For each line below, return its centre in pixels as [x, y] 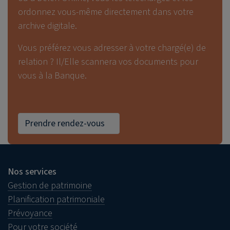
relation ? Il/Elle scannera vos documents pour [108, 62]
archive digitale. [49, 26]
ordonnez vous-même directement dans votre [106, 12]
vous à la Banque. [52, 76]
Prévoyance [30, 213]
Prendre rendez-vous [65, 123]
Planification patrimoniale [56, 199]
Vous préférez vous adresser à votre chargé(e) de [112, 48]
